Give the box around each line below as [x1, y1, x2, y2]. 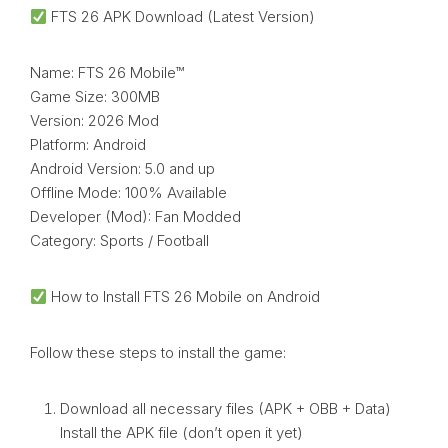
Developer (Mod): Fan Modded [30, 207, 241, 227]
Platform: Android [30, 135, 146, 155]
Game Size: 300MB [30, 87, 160, 107]
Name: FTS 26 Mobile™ [30, 63, 184, 83]
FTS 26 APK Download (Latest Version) [47, 7, 316, 27]
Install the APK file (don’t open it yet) [60, 423, 303, 443]
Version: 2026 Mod [30, 111, 159, 131]
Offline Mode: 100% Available [30, 183, 227, 203]
